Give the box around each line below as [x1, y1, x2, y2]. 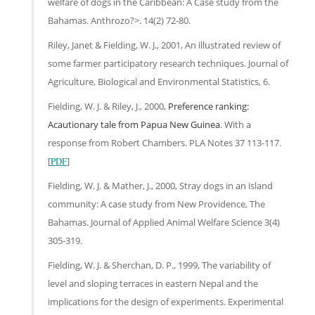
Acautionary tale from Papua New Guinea [48, 117, 220, 131]
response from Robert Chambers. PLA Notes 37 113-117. [48, 136, 281, 149]
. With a [220, 117, 251, 131]
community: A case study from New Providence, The [48, 197, 265, 210]
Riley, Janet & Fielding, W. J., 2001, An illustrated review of [48, 38, 281, 51]
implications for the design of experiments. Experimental [48, 295, 283, 308]
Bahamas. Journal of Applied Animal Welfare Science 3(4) [48, 215, 280, 229]
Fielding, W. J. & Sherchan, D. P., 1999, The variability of [48, 258, 271, 271]
